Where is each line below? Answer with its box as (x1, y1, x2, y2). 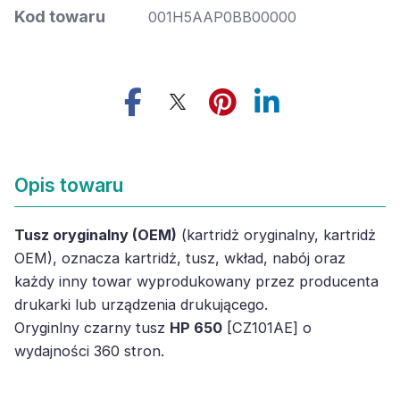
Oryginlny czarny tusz (14, 319, 170, 337)
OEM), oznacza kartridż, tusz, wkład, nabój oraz (14, 249, 346, 267)
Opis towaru (14, 173, 123, 196)
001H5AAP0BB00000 (148, 8, 296, 26)
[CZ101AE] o (222, 319, 312, 337)
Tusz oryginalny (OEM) (14, 226, 177, 244)
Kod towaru (14, 7, 105, 26)
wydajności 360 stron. (14, 342, 164, 360)
